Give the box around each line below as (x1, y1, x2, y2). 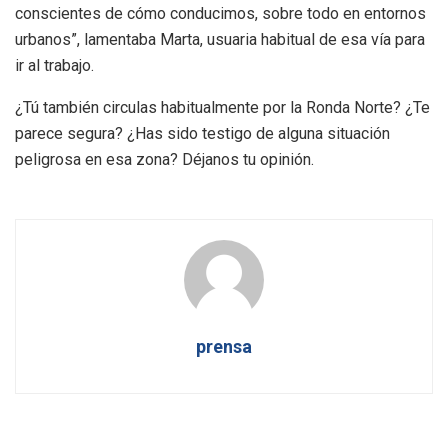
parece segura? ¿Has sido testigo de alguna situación (15, 124, 390, 144)
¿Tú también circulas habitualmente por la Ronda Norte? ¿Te (15, 98, 430, 118)
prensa (196, 336, 252, 358)
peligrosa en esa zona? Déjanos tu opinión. (15, 150, 314, 170)
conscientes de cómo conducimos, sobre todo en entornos (15, 4, 426, 24)
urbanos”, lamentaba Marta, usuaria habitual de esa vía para (15, 30, 425, 50)
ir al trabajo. (15, 56, 94, 76)
